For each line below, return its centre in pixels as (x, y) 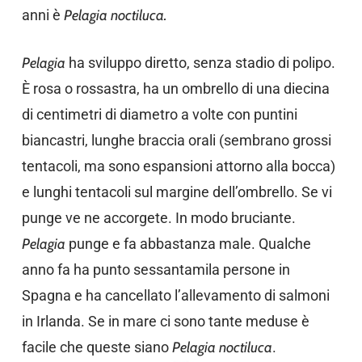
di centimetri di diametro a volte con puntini (159, 114)
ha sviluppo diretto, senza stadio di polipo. (202, 63)
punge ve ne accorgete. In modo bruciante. (158, 218)
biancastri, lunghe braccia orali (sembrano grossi (176, 140)
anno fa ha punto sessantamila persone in (156, 269)
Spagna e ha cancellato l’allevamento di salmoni (175, 295)
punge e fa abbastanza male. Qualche (189, 244)
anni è (42, 15)
